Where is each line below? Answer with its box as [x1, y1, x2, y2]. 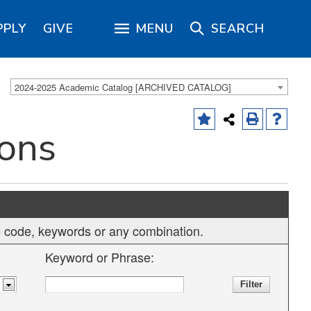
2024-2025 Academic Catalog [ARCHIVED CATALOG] [15, 81, 231, 94]
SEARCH [211, 20, 264, 37]
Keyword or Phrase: [45, 248, 154, 266]
